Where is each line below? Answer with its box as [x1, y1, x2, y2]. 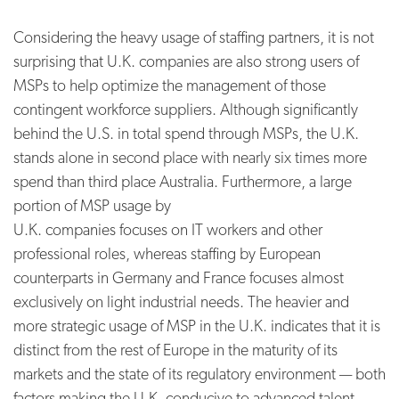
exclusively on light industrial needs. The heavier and [13, 291, 349, 311]
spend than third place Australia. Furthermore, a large [13, 171, 352, 191]
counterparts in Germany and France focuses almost [13, 267, 344, 287]
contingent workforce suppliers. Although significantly [13, 99, 358, 118]
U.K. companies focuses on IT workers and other [13, 219, 322, 239]
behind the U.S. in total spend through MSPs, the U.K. [13, 123, 359, 142]
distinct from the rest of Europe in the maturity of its [13, 339, 338, 359]
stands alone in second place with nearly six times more [13, 147, 367, 167]
